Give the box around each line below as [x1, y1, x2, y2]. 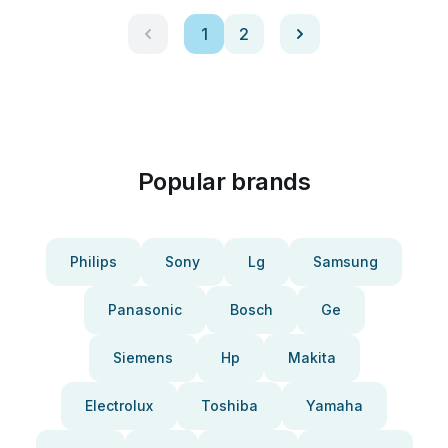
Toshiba [201, 397, 258, 414]
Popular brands [137, 167, 311, 196]
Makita [287, 349, 336, 366]
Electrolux [85, 397, 153, 414]
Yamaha [306, 397, 363, 414]
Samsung [313, 253, 378, 270]
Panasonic [107, 301, 182, 318]
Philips [70, 253, 117, 270]
